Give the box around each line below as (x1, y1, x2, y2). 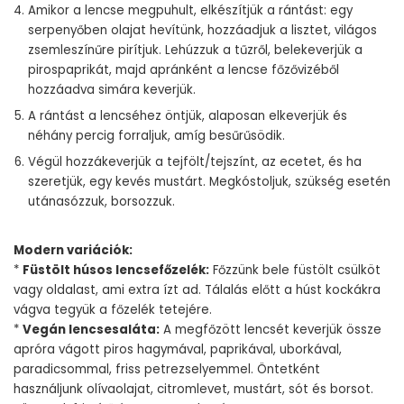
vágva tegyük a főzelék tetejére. (14, 301, 212, 318)
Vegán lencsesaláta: (23, 321, 160, 338)
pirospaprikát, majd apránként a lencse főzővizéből (28, 61, 339, 78)
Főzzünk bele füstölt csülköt (209, 262, 381, 279)
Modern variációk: (14, 242, 133, 259)
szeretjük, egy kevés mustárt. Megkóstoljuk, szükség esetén (28, 173, 390, 190)
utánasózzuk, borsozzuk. (28, 193, 175, 210)
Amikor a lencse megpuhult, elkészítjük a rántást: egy (28, 2, 353, 19)
